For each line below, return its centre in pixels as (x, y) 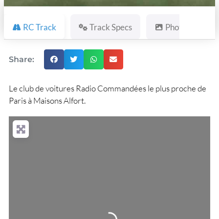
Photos (178, 27)
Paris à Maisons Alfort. (47, 100)
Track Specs (111, 27)
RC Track (40, 27)
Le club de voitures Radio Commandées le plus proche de (108, 88)
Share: (22, 59)
